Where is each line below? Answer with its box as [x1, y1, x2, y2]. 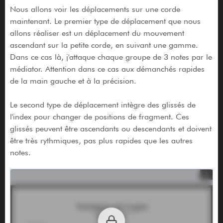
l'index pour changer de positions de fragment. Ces [9, 112, 189, 122]
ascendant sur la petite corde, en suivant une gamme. [9, 40, 198, 50]
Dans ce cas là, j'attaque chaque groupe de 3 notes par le [9, 52, 212, 62]
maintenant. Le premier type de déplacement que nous [9, 16, 201, 26]
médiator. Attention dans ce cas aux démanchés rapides [9, 64, 205, 74]
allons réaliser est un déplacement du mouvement [9, 28, 184, 38]
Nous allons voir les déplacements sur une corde [9, 4, 180, 14]
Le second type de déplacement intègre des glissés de [9, 100, 196, 110]
